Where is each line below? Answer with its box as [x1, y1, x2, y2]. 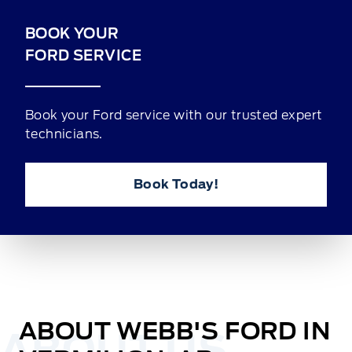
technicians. [25, 126, 103, 142]
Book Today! [133, 177, 219, 192]
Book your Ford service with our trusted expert [25, 108, 323, 123]
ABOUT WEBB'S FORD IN [19, 317, 330, 346]
